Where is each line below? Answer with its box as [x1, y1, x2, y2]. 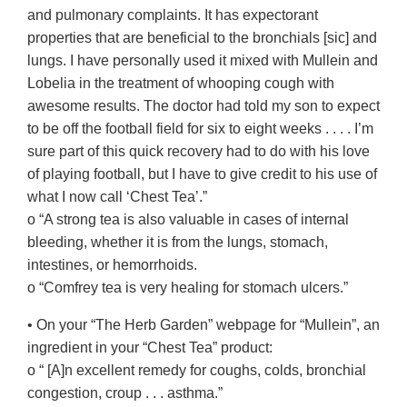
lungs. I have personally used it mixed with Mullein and [27, 53, 378, 69]
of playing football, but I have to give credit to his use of [27, 166, 377, 183]
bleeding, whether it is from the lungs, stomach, [27, 234, 328, 251]
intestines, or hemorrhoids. [27, 257, 197, 273]
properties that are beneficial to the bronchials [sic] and [27, 30, 377, 46]
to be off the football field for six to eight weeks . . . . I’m [27, 121, 373, 137]
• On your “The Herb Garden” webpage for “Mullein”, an [27, 317, 380, 333]
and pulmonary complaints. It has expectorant [27, 7, 318, 24]
